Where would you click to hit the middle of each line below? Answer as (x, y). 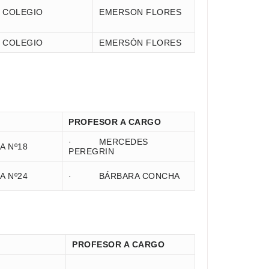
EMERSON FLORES (140, 12)
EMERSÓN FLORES (140, 43)
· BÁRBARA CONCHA (124, 176)
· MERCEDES (108, 142)
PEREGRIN (91, 151)
